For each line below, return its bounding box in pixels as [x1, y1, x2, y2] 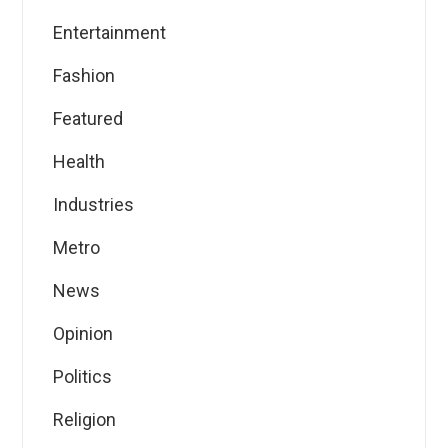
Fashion [53, 65, 116, 87]
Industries [53, 194, 135, 216]
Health [53, 151, 106, 173]
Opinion [53, 323, 114, 345]
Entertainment [53, 22, 167, 44]
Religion [53, 409, 117, 431]
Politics [53, 366, 113, 388]
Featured [53, 108, 124, 130]
